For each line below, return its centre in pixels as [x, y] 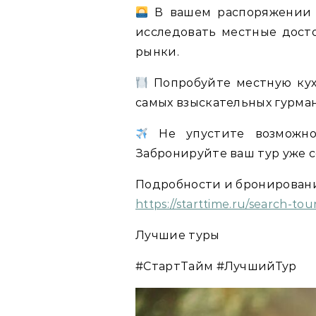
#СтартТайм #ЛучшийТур [216, 266]
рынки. [157, 52]
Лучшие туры [178, 235]
